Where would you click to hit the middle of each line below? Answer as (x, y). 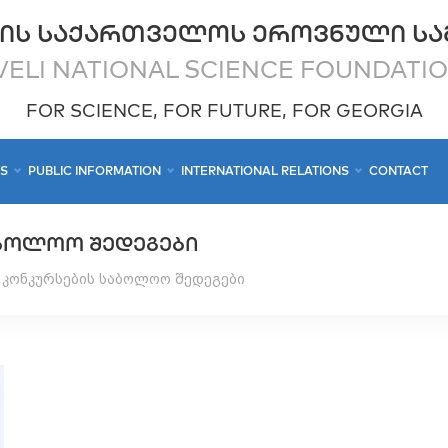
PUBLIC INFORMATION (94, 171)
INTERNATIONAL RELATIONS (265, 171)
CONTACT (399, 171)
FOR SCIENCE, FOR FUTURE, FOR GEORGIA (224, 110)
